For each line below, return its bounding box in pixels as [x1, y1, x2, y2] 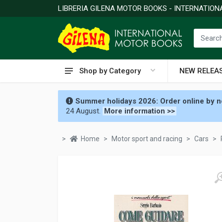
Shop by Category [79, 66, 141, 75]
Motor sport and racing [111, 135, 182, 143]
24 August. [66, 107, 101, 115]
